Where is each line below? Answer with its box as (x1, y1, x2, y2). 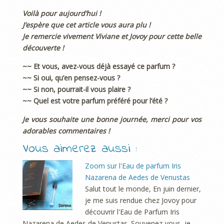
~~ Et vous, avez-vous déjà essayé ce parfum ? (22, 61, 175, 71)
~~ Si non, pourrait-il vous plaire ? (22, 84, 130, 94)
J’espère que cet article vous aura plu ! (22, 19, 150, 29)
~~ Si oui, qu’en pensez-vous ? (22, 72, 120, 82)
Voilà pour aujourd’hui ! (22, 8, 101, 18)
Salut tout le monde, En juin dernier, (85, 184, 201, 194)
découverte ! (22, 42, 64, 52)
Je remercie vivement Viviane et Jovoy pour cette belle (22, 31, 201, 41)
